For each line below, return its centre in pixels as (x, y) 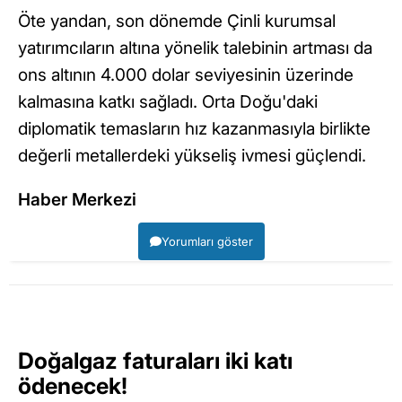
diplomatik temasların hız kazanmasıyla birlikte (194, 129)
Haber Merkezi (77, 200)
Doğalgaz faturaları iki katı (155, 361)
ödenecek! (73, 386)
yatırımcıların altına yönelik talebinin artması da (195, 48)
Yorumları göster (207, 242)
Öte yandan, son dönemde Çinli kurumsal (177, 22)
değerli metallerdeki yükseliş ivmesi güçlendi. (192, 156)
